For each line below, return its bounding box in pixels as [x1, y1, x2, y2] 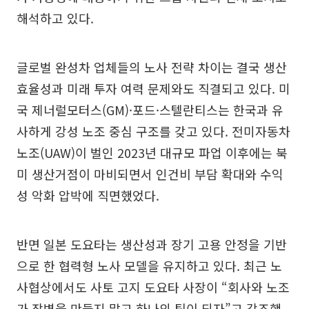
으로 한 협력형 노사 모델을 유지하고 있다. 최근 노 [17, 256, 282, 275]
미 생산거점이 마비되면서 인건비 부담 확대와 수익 [17, 164, 283, 183]
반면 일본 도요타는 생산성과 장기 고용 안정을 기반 [17, 235, 287, 253]
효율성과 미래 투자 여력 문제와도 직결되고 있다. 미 [17, 79, 290, 97]
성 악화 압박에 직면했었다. [17, 186, 159, 204]
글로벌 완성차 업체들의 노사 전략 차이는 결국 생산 [17, 57, 287, 76]
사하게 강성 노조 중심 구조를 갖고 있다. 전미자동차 [17, 121, 290, 140]
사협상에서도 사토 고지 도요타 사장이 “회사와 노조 [17, 277, 290, 296]
